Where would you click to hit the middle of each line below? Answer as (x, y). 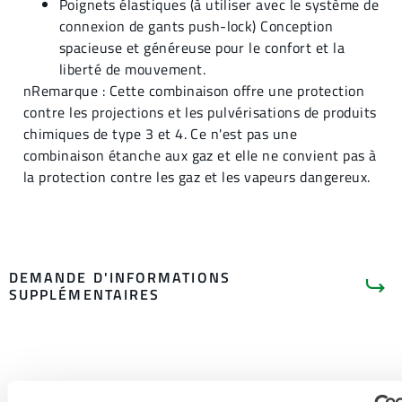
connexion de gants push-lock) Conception (197, 26)
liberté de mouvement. (133, 70)
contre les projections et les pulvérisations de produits (200, 113)
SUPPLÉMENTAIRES (85, 294)
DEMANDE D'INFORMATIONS (120, 277)
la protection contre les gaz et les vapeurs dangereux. (197, 177)
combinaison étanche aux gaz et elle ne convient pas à (200, 156)
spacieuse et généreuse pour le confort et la (202, 48)
